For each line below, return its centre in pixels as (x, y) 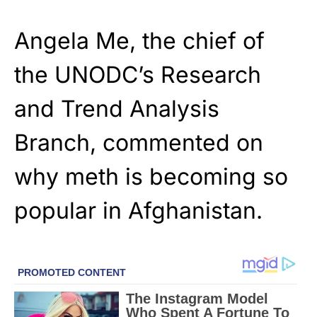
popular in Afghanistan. (138, 211)
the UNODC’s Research (138, 75)
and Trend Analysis (117, 109)
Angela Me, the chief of (139, 41)
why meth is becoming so (151, 177)
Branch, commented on (139, 143)
